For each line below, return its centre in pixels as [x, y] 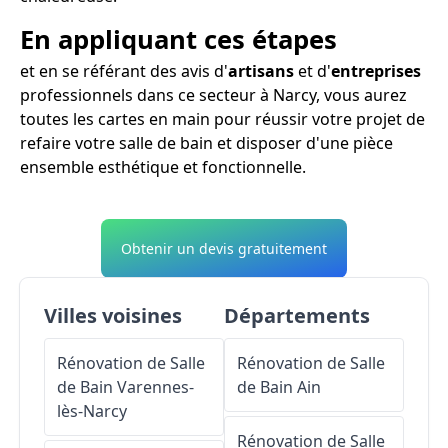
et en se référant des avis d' [124, 70]
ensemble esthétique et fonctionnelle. [163, 166]
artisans [261, 70]
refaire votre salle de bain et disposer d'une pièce [206, 142]
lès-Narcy [92, 410]
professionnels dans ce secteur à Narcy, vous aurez [213, 94]
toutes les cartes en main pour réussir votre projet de [222, 118]
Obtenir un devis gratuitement [224, 248]
